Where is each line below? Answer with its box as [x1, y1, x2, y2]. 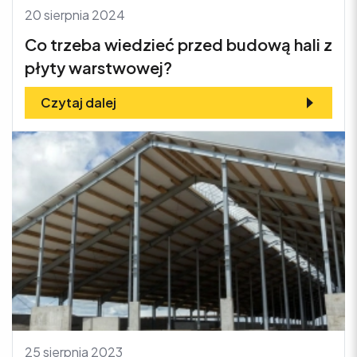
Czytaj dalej [41, 93, 116, 111]
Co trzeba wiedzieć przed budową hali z [25, 33, 332, 54]
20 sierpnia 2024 [25, 6, 125, 23]
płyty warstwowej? [25, 57, 172, 77]
